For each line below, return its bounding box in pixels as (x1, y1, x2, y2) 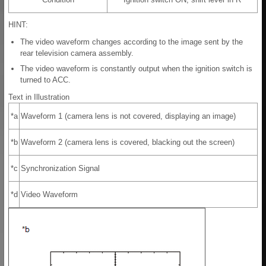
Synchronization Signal (21, 164, 100, 173)
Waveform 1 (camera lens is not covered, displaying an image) (21, 112, 236, 121)
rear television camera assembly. (20, 49, 134, 58)
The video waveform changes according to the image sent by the (20, 37, 243, 47)
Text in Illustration (8, 93, 69, 102)
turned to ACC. (20, 75, 71, 85)
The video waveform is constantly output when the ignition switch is (20, 64, 252, 74)
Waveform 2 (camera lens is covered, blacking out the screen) (21, 138, 235, 147)
